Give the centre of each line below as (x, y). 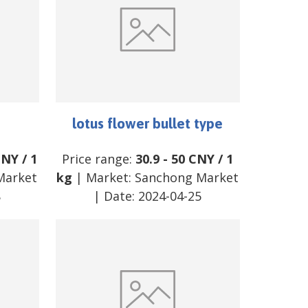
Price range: (99, 158)
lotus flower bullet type (148, 123)
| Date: (116, 196)
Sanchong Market (187, 177)
